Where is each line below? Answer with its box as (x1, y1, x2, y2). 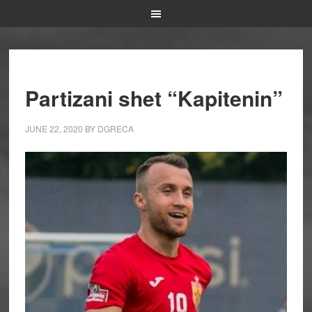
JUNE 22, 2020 (24, 123, 83, 134)
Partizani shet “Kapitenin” (24, 83, 283, 113)
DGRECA (97, 123, 134, 134)
